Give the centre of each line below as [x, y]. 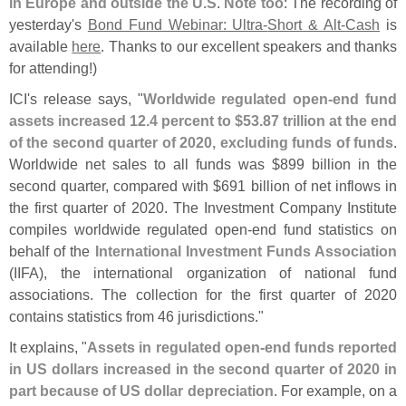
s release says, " [87, 98]
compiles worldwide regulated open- [130, 229]
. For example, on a [335, 390]
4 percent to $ [196, 120]
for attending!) [53, 68]
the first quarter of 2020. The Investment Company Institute [203, 207]
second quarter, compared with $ [116, 185]
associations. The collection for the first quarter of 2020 [203, 294]
